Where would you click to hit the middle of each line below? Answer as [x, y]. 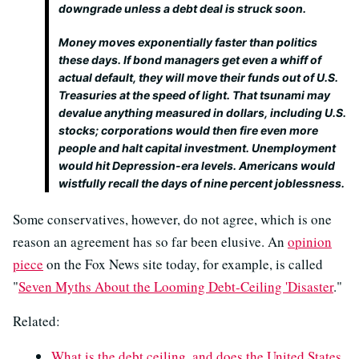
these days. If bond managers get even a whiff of [190, 60]
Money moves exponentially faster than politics [188, 42]
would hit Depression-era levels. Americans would [197, 165]
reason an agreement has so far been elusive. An [150, 242]
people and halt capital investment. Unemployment [197, 148]
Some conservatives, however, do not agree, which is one [172, 219]
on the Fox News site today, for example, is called [183, 264]
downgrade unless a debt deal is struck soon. [182, 8]
